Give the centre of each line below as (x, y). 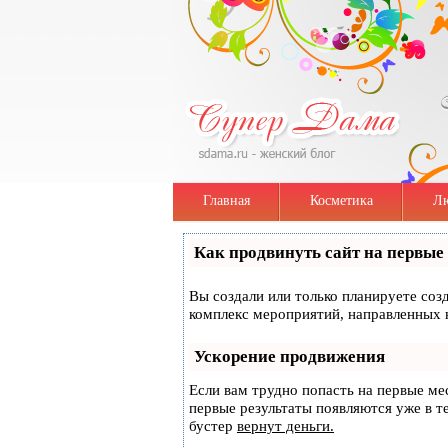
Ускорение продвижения (289, 356)
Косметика (341, 200)
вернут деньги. (285, 426)
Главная (226, 200)
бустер (213, 426)
